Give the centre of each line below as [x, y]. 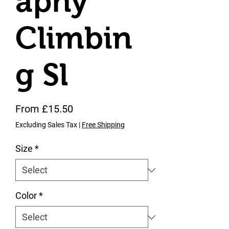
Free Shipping [103, 125]
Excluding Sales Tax [46, 125]
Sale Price [96, 108]
